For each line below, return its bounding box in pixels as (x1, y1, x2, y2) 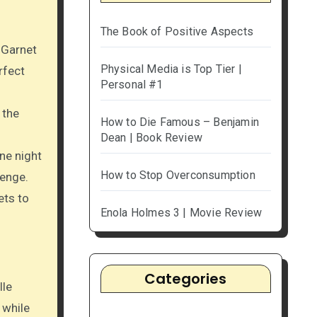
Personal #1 (100, 78, 163, 92)
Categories (144, 269, 227, 289)
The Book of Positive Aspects (100, 25, 254, 39)
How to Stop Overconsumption (100, 168, 255, 183)
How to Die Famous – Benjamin (100, 115, 260, 129)
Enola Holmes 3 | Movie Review (100, 206, 263, 220)
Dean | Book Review (100, 131, 203, 145)
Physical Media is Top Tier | (100, 62, 243, 76)
